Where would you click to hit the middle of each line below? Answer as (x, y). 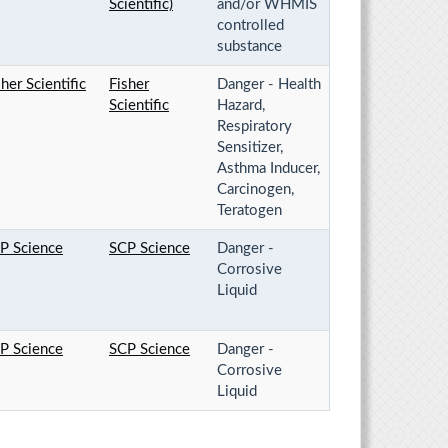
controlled (250, 25)
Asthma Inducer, (268, 168)
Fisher (129, 84)
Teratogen (249, 210)
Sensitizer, (250, 147)
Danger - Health (269, 84)
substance (249, 46)
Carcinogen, (255, 189)
